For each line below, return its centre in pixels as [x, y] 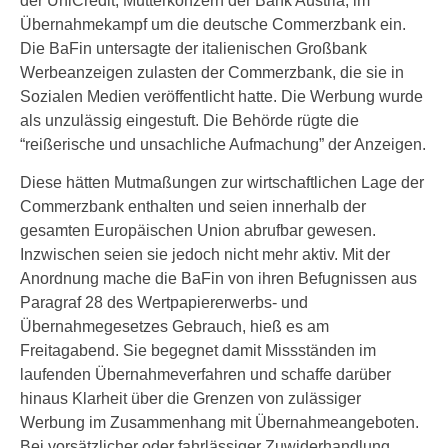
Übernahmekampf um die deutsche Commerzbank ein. [213, 24]
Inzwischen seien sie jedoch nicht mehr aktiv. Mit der [205, 254]
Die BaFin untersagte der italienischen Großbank [193, 48]
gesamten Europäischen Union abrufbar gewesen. [198, 230]
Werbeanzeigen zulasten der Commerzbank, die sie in [212, 72]
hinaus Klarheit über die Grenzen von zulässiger [190, 398]
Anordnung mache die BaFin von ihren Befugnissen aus [218, 278]
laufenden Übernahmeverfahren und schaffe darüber [205, 374]
